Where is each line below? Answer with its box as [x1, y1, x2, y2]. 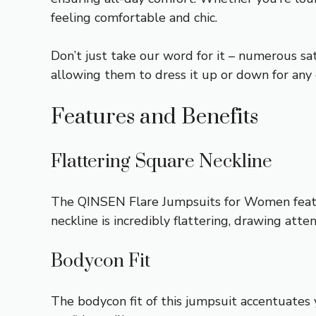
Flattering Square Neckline [51, 150, 272, 174]
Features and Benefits [51, 103, 258, 130]
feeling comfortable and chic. [51, 8, 217, 26]
